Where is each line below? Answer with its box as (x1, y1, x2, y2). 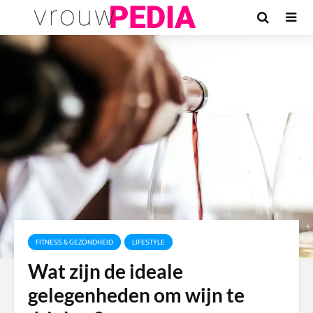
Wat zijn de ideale (28, 259, 183, 283)
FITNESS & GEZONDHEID (36, 238, 113, 247)
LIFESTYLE (132, 238, 165, 247)
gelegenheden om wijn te (28, 283, 245, 307)
